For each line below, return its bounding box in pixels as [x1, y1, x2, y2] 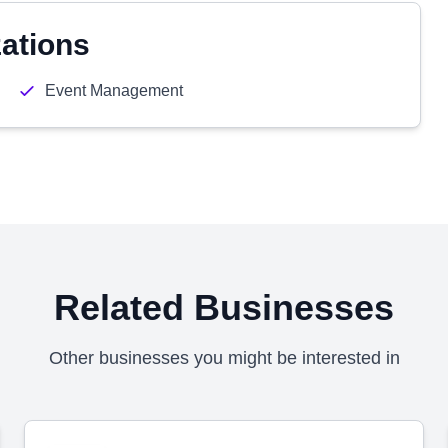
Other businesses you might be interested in [48, 348, 400, 368]
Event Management [44, 82, 183, 99]
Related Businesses [54, 287, 394, 328]
